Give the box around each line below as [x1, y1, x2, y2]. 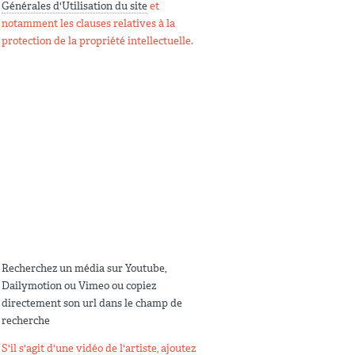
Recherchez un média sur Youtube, [2, 261, 166, 275]
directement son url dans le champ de [2, 296, 182, 310]
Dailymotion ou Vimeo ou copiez [2, 278, 156, 292]
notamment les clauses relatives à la [2, 17, 175, 30]
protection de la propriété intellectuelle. [2, 34, 193, 48]
